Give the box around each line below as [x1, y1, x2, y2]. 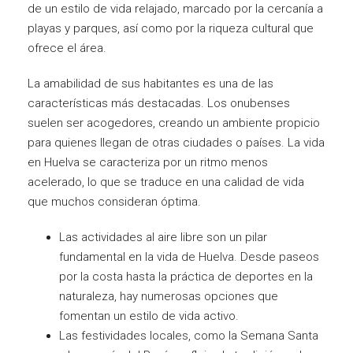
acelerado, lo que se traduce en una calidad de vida [28, 174, 304, 189]
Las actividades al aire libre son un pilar [59, 229, 267, 244]
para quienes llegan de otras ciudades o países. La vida [28, 135, 325, 150]
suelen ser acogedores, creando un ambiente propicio [28, 115, 320, 130]
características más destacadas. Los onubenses [28, 95, 290, 110]
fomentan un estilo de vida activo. [59, 308, 239, 323]
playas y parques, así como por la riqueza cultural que [28, 20, 314, 35]
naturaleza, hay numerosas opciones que [59, 288, 278, 303]
